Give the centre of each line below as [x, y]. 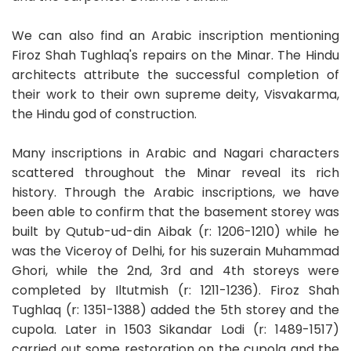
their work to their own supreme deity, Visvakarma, [175, 94]
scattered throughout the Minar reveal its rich [175, 172]
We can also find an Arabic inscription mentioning [175, 35]
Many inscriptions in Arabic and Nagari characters [175, 153]
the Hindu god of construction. [104, 114]
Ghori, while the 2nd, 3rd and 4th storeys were [175, 270]
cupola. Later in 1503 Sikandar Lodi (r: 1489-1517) [175, 329]
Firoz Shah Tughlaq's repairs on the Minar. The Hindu [175, 55]
